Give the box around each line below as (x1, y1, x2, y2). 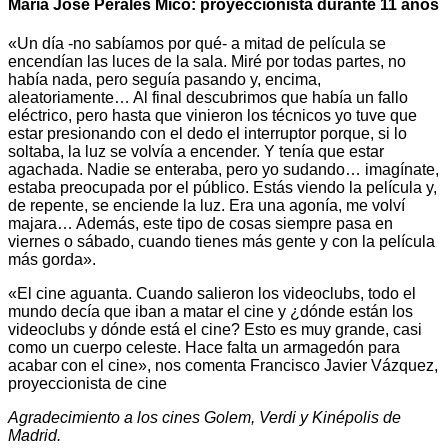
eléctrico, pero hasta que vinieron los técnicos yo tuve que (8, 107, 417, 125)
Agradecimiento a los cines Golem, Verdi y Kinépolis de (8, 409, 401, 427)
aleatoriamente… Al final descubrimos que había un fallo (8, 89, 408, 107)
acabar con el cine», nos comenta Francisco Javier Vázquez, (8, 357, 438, 375)
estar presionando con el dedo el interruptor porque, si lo (8, 125, 407, 143)
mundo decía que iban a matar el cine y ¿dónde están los (8, 303, 413, 321)
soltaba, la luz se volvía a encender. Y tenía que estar (8, 143, 384, 161)
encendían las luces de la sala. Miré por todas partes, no (8, 53, 406, 71)
